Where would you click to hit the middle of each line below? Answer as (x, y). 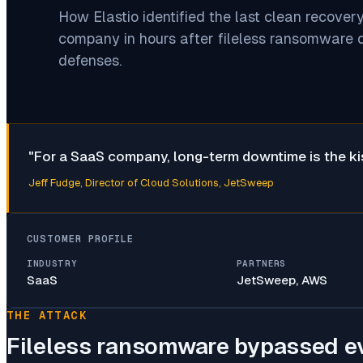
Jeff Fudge (54, 182)
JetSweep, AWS (282, 280)
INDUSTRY (52, 263)
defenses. (90, 60)
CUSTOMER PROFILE (81, 239)
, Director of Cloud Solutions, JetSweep (177, 182)
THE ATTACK (47, 315)
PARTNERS (261, 263)
